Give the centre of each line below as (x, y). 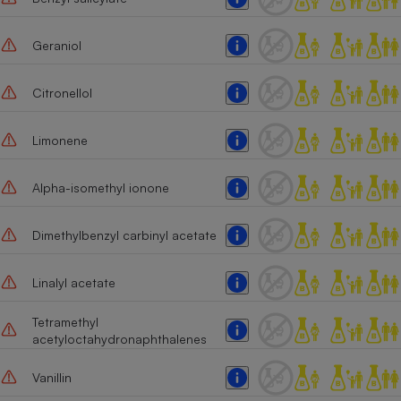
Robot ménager (305, 210)
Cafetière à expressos (305, 30)
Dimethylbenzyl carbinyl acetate (124, 235)
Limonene (60, 141)
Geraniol (56, 46)
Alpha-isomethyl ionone (100, 188)
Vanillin (51, 378)
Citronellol (62, 93)
